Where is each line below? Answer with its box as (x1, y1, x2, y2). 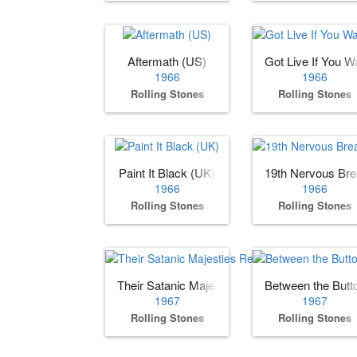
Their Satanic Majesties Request (117, 276, 286, 293)
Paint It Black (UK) (119, 164, 215, 182)
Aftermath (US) (127, 53, 206, 70)
